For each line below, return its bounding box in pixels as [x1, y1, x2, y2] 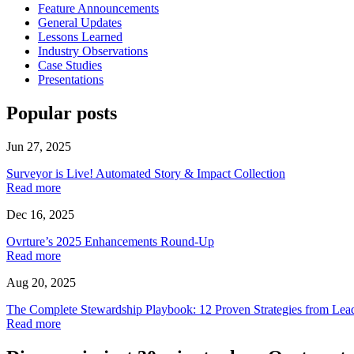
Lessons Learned [38, 30, 122, 44]
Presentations [38, 73, 104, 87]
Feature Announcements [38, 2, 159, 16]
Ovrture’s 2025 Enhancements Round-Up [6, 235, 214, 249]
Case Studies [38, 58, 102, 73]
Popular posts [6, 103, 117, 124]
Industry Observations [38, 44, 148, 58]
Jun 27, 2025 [6, 140, 71, 154]
